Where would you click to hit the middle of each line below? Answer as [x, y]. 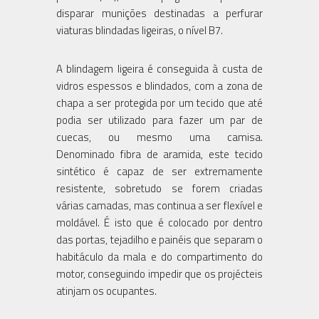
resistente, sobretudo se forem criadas [159, 188]
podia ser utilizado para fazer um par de [159, 120]
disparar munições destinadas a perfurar [159, 13]
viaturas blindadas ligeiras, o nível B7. [140, 30]
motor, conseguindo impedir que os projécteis [159, 273]
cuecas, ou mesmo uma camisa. [159, 137]
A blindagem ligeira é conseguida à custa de [159, 68]
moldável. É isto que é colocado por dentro [159, 222]
